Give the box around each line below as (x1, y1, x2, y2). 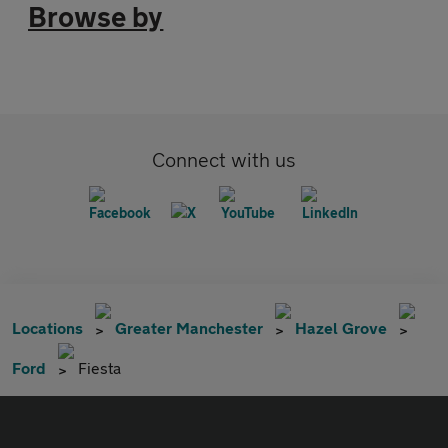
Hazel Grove (295, 318, 387, 337)
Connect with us (152, 148, 296, 171)
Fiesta (78, 358, 121, 377)
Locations (12, 318, 83, 337)
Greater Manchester (115, 318, 263, 337)
